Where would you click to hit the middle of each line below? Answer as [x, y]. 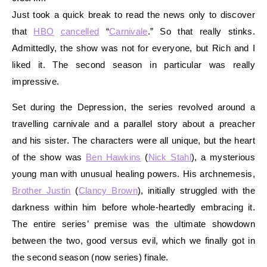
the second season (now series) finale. [90, 257]
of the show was [49, 157]
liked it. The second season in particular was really [133, 64]
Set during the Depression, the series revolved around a [133, 107]
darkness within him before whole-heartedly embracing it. [133, 207]
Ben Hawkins [114, 157]
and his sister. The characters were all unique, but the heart [133, 140]
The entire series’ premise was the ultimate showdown [133, 223]
